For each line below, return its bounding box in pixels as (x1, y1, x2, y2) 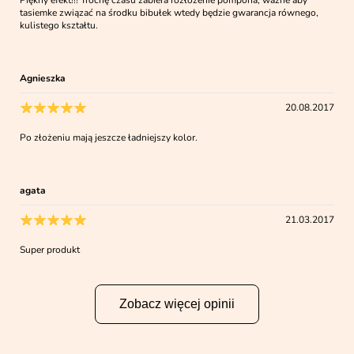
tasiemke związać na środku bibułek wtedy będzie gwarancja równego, (20, 6, 319, 19)
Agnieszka (20, 71, 66, 85)
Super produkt (20, 243, 81, 256)
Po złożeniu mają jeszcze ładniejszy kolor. (20, 130, 198, 144)
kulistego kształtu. (20, 18, 99, 32)
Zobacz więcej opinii (119, 296, 235, 311)
